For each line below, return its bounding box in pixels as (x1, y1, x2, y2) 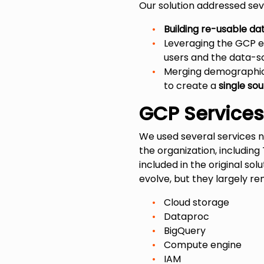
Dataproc (164, 210, 209, 224)
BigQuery (164, 224, 206, 238)
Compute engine (164, 238, 242, 252)
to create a (164, 79, 219, 93)
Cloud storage (164, 196, 229, 210)
